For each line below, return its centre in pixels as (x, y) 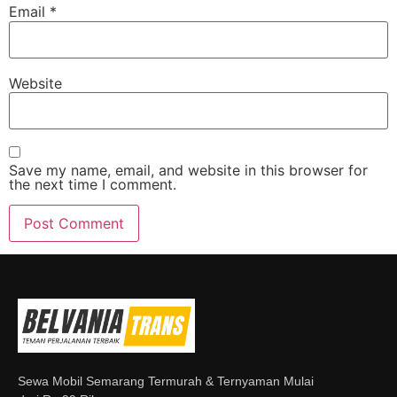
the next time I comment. (93, 185)
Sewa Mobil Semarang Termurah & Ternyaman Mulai (166, 381)
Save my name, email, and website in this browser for (188, 171)
